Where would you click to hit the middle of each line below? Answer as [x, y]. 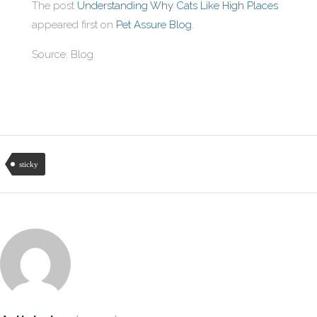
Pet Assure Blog [154, 25]
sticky [28, 164]
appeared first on [74, 25]
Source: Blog [63, 54]
